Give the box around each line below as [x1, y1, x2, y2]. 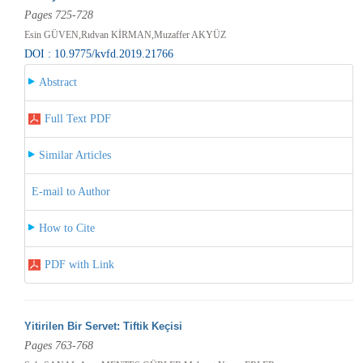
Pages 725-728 [23, 8, 93, 21]
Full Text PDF [44, 112, 111, 125]
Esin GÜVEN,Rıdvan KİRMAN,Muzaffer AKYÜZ [23, 28, 226, 41]
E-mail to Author [31, 185, 110, 198]
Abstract [38, 75, 77, 88]
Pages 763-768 [23, 339, 93, 352]
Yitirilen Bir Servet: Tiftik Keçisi [23, 319, 182, 332]
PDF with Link [44, 258, 114, 271]
